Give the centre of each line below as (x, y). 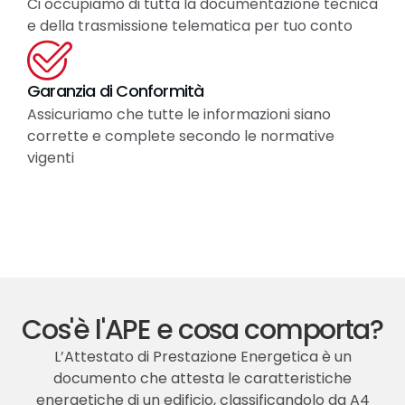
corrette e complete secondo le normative (181, 137)
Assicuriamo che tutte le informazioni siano (179, 115)
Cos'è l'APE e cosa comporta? (202, 330)
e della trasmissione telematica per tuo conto (190, 26)
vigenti (51, 158)
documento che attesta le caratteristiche (202, 379)
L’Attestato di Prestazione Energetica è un (202, 357)
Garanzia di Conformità (116, 91)
